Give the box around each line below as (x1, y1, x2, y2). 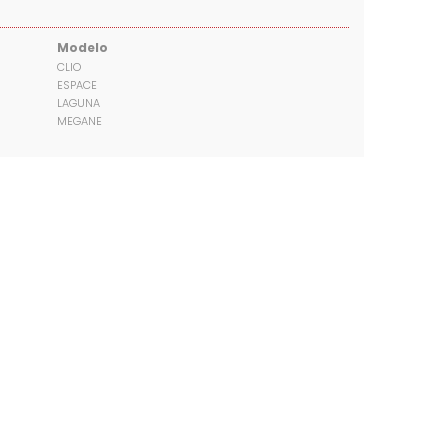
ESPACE (56, 77, 97, 94)
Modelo (56, 39, 108, 57)
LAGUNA (56, 95, 100, 112)
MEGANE (56, 113, 102, 130)
